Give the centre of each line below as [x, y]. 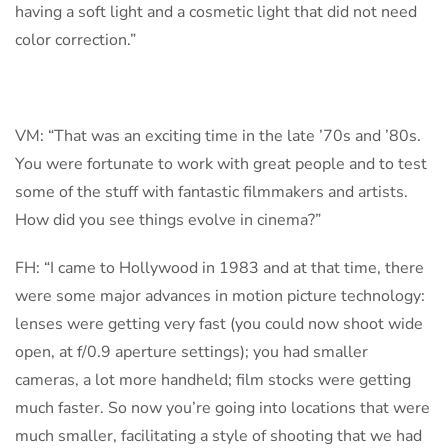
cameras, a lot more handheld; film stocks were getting [213, 380]
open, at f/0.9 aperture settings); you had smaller [191, 352]
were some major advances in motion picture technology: [220, 296]
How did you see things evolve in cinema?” [168, 220]
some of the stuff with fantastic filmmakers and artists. [211, 192]
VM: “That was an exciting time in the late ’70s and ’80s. [218, 136]
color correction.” [75, 40]
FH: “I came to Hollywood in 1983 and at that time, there [219, 268]
